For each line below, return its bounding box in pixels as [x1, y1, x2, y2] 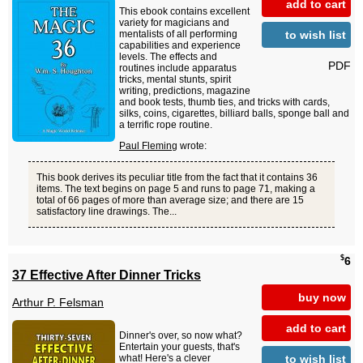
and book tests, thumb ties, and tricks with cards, [119, 96, 330, 109]
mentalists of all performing [119, 28, 237, 41]
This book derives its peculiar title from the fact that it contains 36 [36, 172, 318, 184]
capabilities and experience [119, 40, 241, 52]
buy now [298, 290, 346, 304]
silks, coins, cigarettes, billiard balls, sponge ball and [119, 108, 349, 120]
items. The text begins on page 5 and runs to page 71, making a [36, 183, 315, 195]
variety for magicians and [119, 17, 229, 29]
